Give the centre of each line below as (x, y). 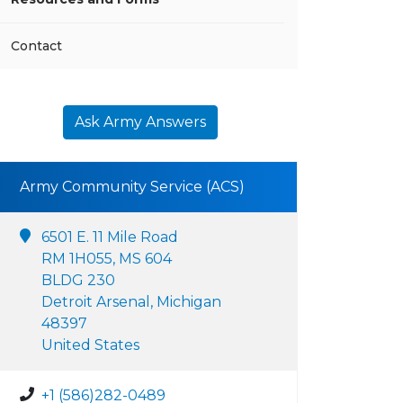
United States (90, 345)
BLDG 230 (78, 280)
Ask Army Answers (140, 122)
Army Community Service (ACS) (132, 187)
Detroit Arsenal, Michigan (131, 302)
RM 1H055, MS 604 (107, 259)
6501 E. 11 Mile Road (110, 237)
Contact (36, 46)
